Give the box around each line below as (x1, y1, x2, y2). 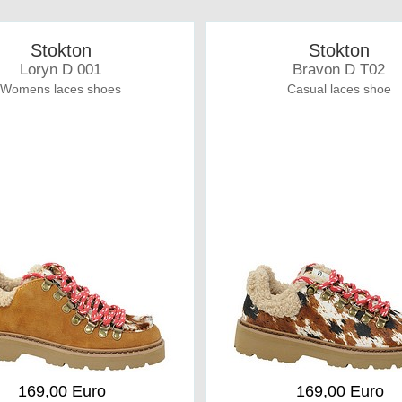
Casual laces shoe (286, 82, 391, 96)
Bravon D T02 (293, 61, 386, 78)
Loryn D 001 (20, 61, 102, 78)
